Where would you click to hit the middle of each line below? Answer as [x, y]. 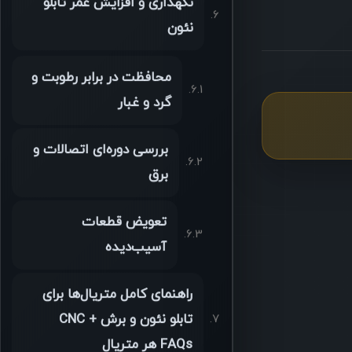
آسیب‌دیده [136, 249]
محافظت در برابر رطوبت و [101, 79]
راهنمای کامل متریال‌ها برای [117, 296]
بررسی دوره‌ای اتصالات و [100, 151]
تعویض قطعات [124, 224]
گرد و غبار [144, 104]
